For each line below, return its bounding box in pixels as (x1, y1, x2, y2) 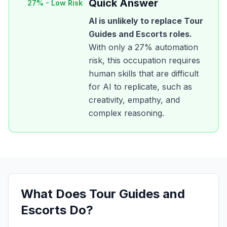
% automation (144, 42, 198, 52)
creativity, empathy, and (89, 95, 180, 105)
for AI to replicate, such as (89, 82, 192, 92)
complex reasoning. (89, 108, 164, 118)
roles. (167, 29, 192, 39)
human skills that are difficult (89, 68, 199, 79)
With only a (89, 42, 135, 52)
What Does (21, 186, 89, 201)
